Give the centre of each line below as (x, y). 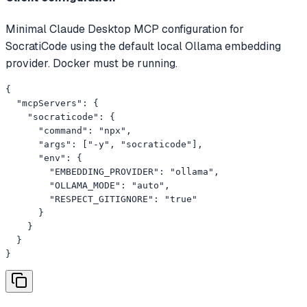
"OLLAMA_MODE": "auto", (88, 185)
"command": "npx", (69, 130)
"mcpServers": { (52, 103)
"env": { (44, 158)
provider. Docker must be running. (91, 63)
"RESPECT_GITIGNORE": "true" (101, 199)
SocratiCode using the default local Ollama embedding (143, 46)
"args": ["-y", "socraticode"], (104, 144)
